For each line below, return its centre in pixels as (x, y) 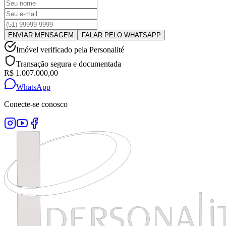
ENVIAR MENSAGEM (41, 35)
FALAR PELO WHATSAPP (121, 35)
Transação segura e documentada (69, 64)
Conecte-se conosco (36, 104)
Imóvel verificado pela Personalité (70, 50)
